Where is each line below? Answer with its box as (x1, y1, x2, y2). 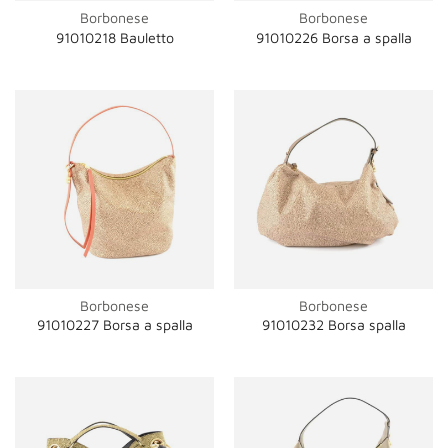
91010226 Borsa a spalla (255, 28, 412, 46)
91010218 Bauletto (55, 28, 174, 46)
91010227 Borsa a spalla (36, 316, 193, 334)
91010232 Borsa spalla (261, 316, 406, 334)
